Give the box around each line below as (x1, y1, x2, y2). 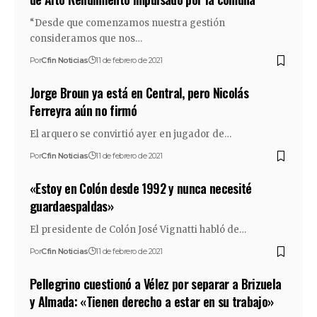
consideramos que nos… (29, 33, 142, 45)
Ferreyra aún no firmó (29, 101, 137, 120)
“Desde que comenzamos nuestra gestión (29, 17, 225, 29)
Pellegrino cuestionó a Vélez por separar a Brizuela (29, 275, 282, 293)
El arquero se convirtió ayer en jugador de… (29, 128, 231, 140)
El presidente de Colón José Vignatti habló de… (29, 224, 246, 236)
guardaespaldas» (29, 197, 114, 215)
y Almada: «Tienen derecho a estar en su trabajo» (29, 292, 274, 311)
